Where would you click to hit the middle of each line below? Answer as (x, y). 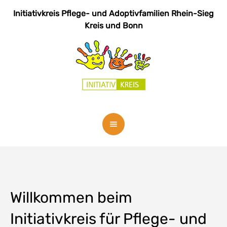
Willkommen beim (71, 198)
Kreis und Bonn (113, 26)
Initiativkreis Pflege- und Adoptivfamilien (91, 13)
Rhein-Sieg (192, 13)
